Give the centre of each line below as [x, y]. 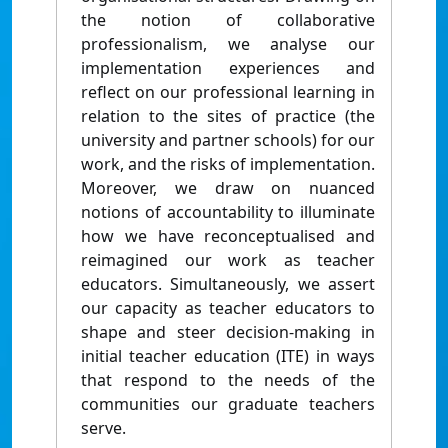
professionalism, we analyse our [228, 44]
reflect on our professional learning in [228, 92]
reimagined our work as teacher [228, 260]
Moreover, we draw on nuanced [228, 188]
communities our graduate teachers [228, 404]
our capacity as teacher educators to [228, 308]
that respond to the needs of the [228, 380]
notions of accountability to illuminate [228, 212]
